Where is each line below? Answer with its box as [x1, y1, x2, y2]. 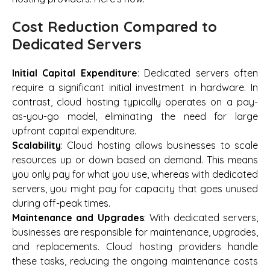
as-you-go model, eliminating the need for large [12, 110, 258, 122]
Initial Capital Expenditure [12, 66, 137, 79]
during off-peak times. [12, 196, 110, 209]
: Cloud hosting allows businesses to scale [61, 139, 258, 151]
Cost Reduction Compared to [12, 17, 217, 36]
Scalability [12, 139, 61, 151]
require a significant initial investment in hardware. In [12, 81, 258, 93]
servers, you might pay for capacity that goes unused [12, 182, 258, 195]
